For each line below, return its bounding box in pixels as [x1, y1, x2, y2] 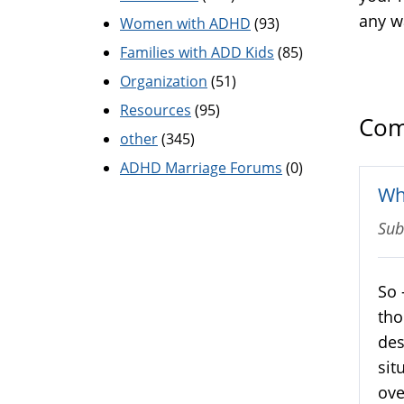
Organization [120, 71, 207, 91]
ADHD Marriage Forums [120, 158, 282, 178]
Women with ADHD [120, 14, 251, 33]
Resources [120, 100, 191, 120]
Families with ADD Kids [120, 42, 274, 62]
